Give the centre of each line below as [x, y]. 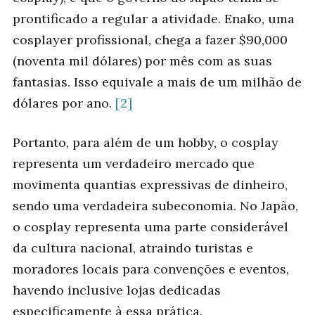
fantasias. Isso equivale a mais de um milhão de [157, 82]
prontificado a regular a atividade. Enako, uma [154, 19]
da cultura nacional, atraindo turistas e [133, 247]
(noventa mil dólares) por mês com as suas [142, 61]
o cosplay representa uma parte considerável [150, 226]
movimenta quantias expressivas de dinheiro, [150, 184]
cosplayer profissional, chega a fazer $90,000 [150, 40]
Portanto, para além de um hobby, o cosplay [146, 142]
